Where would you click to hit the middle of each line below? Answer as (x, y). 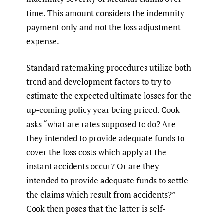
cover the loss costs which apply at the (96, 152)
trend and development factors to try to (99, 82)
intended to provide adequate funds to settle (107, 181)
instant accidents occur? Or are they (93, 166)
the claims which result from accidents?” (101, 195)
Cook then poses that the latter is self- (96, 209)
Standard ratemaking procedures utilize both (109, 68)
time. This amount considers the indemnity (105, 13)
